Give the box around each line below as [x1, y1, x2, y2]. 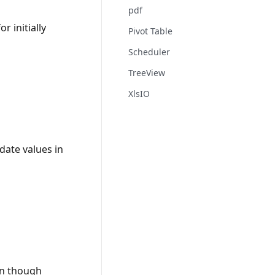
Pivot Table [128, 25, 173, 37]
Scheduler [128, 46, 171, 58]
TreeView [128, 67, 166, 79]
